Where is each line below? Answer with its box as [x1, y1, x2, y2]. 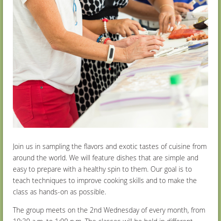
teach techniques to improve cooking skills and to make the [13, 175, 197, 185]
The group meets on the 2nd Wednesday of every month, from [13, 205, 205, 215]
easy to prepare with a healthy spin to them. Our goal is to [13, 164, 192, 174]
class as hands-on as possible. [13, 186, 106, 196]
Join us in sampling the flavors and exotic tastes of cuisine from [13, 141, 207, 151]
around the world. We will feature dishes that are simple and [13, 152, 198, 162]
